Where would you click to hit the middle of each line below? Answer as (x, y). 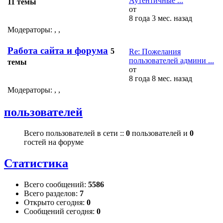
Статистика (36, 164)
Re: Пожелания (155, 51)
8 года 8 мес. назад (161, 78)
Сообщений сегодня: (60, 212)
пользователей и (160, 133)
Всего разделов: (52, 194)
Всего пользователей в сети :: (75, 133)
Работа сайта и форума (58, 51)
